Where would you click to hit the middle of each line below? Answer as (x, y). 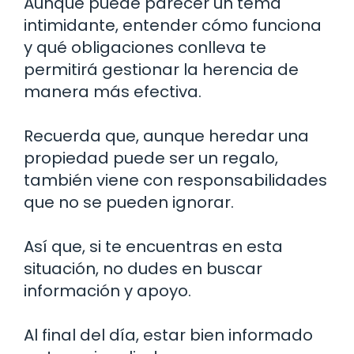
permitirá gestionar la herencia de (161, 70)
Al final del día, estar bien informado (168, 335)
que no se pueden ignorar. (129, 203)
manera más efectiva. (113, 92)
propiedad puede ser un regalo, (151, 158)
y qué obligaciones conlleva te (145, 48)
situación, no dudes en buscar (143, 269)
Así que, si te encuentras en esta (153, 247)
